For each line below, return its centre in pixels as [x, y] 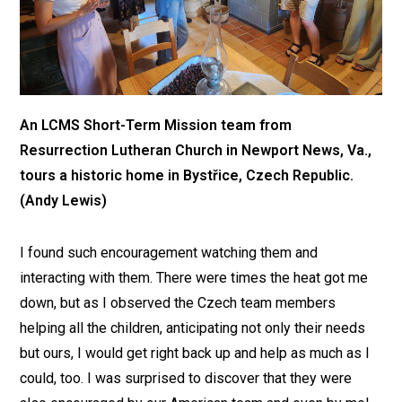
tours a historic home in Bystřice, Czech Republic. [187, 176]
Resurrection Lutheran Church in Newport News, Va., [196, 151]
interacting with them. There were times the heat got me [194, 278]
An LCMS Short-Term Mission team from [156, 126]
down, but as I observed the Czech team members [178, 303]
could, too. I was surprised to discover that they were [186, 379]
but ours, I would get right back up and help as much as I [195, 354]
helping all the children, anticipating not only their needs [193, 328]
